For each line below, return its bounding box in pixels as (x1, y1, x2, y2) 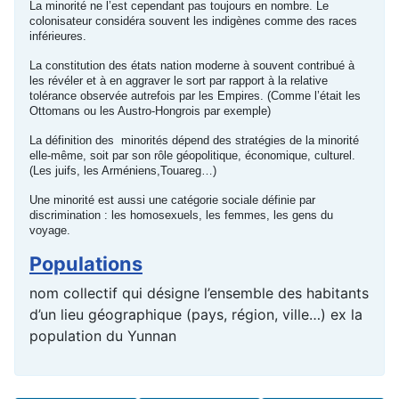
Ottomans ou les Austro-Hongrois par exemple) (29, 104, 271, 118)
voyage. (29, 224, 70, 238)
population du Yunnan (29, 327, 176, 346)
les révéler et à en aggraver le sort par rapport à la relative (29, 74, 328, 88)
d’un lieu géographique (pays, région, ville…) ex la (29, 305, 362, 324)
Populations (29, 252, 142, 276)
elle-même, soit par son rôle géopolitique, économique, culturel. (29, 149, 355, 163)
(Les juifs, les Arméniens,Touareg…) (29, 164, 216, 178)
